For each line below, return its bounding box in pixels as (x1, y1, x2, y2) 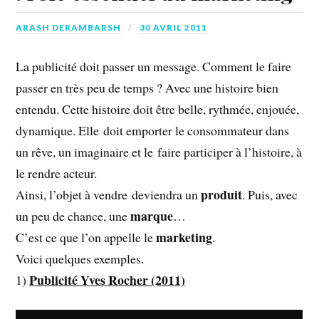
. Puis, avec (242, 186, 298, 204)
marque (130, 206, 174, 226)
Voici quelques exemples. (16, 250, 145, 268)
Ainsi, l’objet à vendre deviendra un (16, 186, 202, 204)
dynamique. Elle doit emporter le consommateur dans (16, 122, 290, 140)
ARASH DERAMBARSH (16, 21, 122, 33)
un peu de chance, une (16, 207, 131, 225)
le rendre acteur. (16, 164, 98, 182)
